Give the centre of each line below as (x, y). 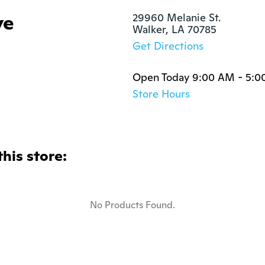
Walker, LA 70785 (174, 29)
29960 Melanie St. (177, 17)
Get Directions (168, 46)
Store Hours (161, 94)
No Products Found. (132, 205)
